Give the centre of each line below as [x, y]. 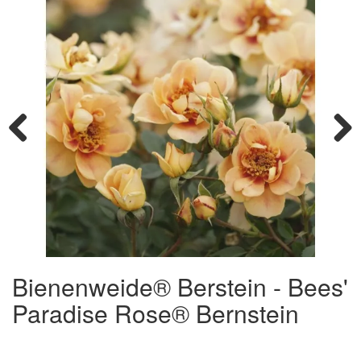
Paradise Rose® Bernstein [156, 313]
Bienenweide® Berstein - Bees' [180, 286]
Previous [30, 160]
